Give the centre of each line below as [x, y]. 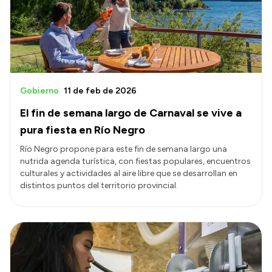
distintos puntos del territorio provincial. [99, 186]
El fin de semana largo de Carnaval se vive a [131, 113]
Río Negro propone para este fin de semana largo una [124, 149]
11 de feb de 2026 [100, 91]
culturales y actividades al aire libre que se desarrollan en [129, 174]
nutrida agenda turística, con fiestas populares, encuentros [135, 161]
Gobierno [39, 91]
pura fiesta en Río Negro [83, 130]
